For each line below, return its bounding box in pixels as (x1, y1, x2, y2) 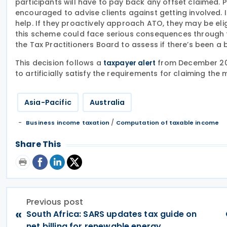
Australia (89, 97, 125, 107)
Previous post (26, 196, 84, 208)
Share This (15, 138, 61, 150)
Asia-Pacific (24, 97, 71, 107)
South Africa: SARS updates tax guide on (26, 208, 197, 220)
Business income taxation (26, 119, 110, 127)
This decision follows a (15, 58, 103, 68)
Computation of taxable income (116, 119, 219, 127)
